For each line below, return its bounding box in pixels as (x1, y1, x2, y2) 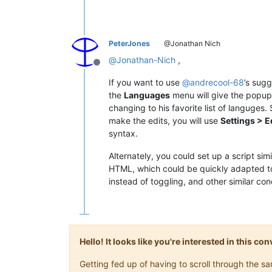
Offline (96, 62, 126, 75)
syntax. (109, 127, 138, 138)
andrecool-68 (190, 76, 244, 87)
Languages (124, 89, 170, 100)
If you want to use (109, 76, 182, 87)
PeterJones (109, 38, 150, 48)
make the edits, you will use (109, 115, 220, 126)
